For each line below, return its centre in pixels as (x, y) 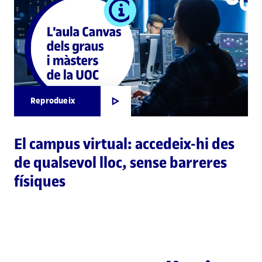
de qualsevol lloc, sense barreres (120, 163)
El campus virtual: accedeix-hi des (124, 144)
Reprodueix (53, 101)
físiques (40, 182)
